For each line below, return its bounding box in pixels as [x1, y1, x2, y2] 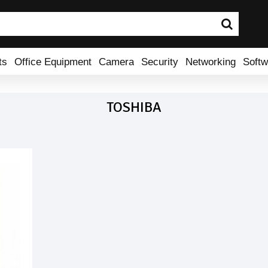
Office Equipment [14, 56, 92, 67]
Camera [99, 56, 134, 67]
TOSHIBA [106, 98, 162, 116]
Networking [185, 56, 236, 67]
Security [141, 56, 178, 67]
